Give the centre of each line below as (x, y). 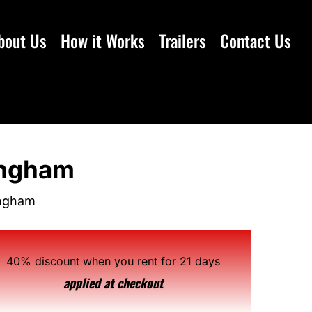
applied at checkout (114, 283)
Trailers (182, 40)
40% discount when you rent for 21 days (114, 261)
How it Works (103, 40)
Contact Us (256, 40)
